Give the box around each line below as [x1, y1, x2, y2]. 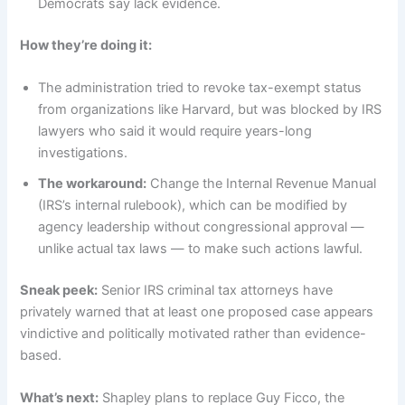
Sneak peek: [20, 282, 99, 299]
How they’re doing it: [20, 36, 153, 53]
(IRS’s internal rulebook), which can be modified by [38, 197, 348, 214]
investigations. [38, 145, 128, 162]
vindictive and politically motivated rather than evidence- [20, 325, 367, 343]
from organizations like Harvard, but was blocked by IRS [38, 101, 382, 118]
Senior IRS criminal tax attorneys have [98, 282, 334, 299]
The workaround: [38, 175, 147, 193]
